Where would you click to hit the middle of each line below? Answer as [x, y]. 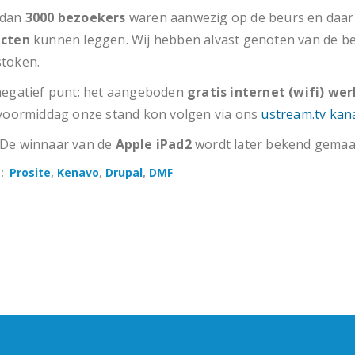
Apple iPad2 [153, 144]
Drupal [124, 172]
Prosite [30, 172]
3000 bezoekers [75, 17]
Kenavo [78, 172]
